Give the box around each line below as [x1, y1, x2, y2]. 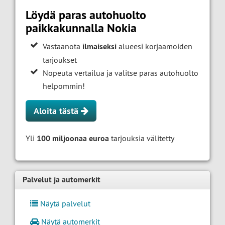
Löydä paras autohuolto [26, 7, 146, 23]
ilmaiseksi [82, 41, 117, 52]
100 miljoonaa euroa [37, 133, 109, 144]
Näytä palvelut [38, 198, 90, 208]
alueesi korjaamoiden [117, 41, 193, 52]
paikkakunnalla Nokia [26, 20, 137, 36]
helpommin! [43, 81, 85, 91]
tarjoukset [43, 55, 77, 65]
